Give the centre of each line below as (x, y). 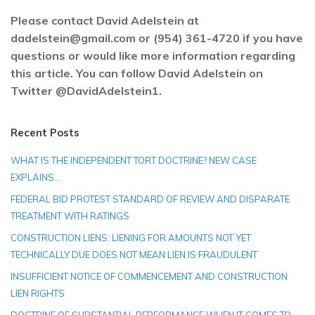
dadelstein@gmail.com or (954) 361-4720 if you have (157, 38)
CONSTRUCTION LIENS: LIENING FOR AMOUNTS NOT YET (131, 238)
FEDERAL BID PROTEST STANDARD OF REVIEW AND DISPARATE (150, 199)
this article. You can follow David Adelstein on (137, 73)
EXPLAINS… (36, 178)
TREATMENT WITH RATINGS (70, 216)
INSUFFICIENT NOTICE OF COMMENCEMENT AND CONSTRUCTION (149, 277)
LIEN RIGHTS (38, 294)
